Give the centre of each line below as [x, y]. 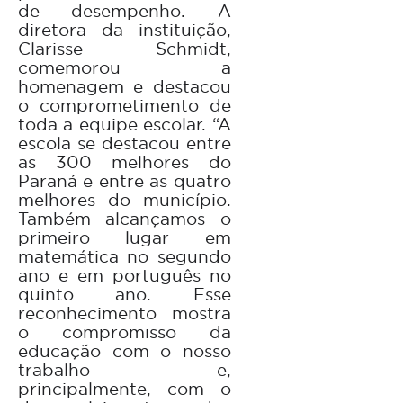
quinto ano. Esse [125, 294]
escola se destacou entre [125, 143]
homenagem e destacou [125, 86]
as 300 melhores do [125, 161]
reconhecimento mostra [125, 313]
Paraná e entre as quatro [125, 180]
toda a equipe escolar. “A [125, 124]
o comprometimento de [125, 105]
